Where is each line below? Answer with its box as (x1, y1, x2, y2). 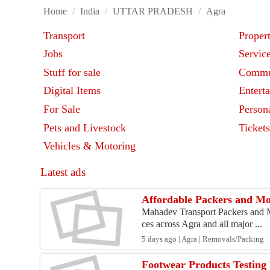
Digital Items (43, 84, 101, 97)
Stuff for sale (43, 66, 101, 79)
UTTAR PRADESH (113, 6, 193, 17)
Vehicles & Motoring (43, 140, 136, 152)
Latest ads (40, 166, 86, 179)
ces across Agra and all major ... (142, 219, 263, 230)
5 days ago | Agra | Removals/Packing (142, 235, 265, 244)
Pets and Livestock (43, 122, 126, 134)
